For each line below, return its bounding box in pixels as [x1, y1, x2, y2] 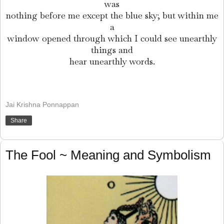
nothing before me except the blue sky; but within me [5, 9, 218, 21]
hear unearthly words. [69, 55, 155, 67]
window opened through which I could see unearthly [7, 32, 217, 44]
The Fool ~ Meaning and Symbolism [5, 147, 211, 163]
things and [91, 43, 133, 55]
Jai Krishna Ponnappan [5, 100, 79, 109]
